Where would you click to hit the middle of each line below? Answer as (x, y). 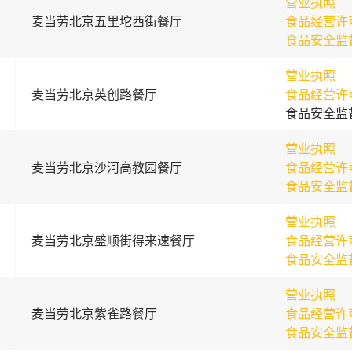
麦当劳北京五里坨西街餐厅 (106, 21)
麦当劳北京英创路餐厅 (94, 94)
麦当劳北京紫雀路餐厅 (94, 313)
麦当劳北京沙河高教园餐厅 (106, 167)
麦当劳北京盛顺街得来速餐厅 (113, 240)
